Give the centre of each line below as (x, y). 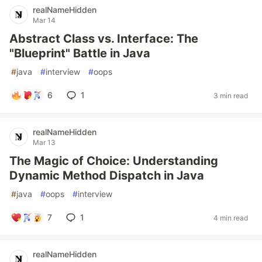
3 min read (231, 95)
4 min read (231, 218)
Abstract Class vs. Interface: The (104, 39)
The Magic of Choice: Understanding (114, 161)
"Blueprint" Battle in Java (80, 53)
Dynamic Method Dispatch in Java (107, 175)
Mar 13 (44, 142)
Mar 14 (44, 20)
